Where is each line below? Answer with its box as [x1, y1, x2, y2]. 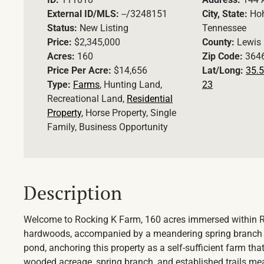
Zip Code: [202, 51, 246, 62]
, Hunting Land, [100, 79, 162, 91]
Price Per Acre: [47, 65, 114, 77]
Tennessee [202, 22, 247, 34]
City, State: [202, 8, 250, 20]
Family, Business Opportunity [47, 121, 168, 133]
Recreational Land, [47, 93, 127, 105]
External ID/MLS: [47, 8, 121, 20]
